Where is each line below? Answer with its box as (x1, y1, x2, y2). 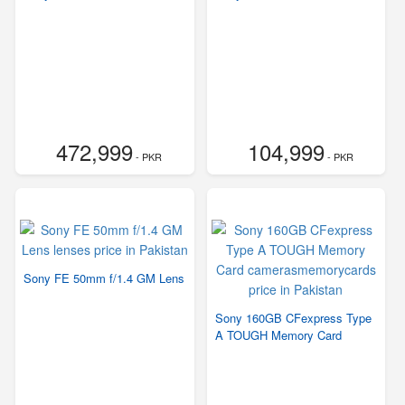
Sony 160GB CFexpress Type (214, 309, 372, 326)
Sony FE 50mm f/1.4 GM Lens (24, 269, 184, 287)
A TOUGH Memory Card (214, 326, 342, 344)
